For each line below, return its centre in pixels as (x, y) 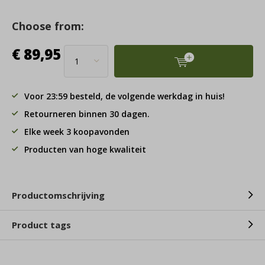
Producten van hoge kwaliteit (85, 149)
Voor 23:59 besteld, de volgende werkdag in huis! (125, 96)
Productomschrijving (58, 195)
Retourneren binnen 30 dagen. (87, 114)
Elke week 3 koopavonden (77, 131)
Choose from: (48, 26)
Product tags (41, 224)
